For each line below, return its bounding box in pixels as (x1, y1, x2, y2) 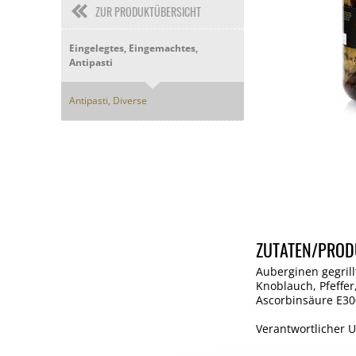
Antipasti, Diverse (69, 94, 147, 107)
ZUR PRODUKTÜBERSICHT (95, 3, 201, 20)
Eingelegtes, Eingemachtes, (69, 41, 198, 55)
